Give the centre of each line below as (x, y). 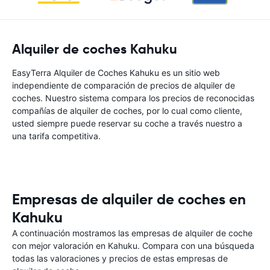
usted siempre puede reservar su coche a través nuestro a (127, 123)
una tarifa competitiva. (56, 136)
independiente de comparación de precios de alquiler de (124, 85)
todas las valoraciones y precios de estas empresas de (120, 258)
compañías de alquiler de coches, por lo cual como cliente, (127, 111)
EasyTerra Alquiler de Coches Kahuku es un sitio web (116, 73)
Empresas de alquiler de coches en (129, 199)
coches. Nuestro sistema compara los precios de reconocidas (133, 98)
